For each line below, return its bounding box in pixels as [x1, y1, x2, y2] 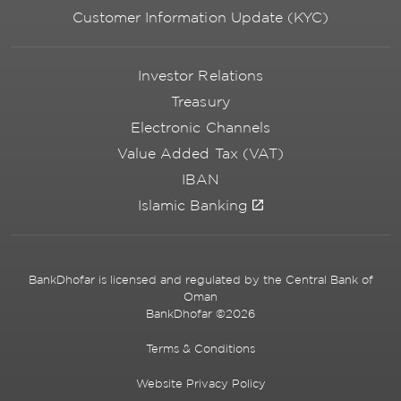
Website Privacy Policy [135, 377, 266, 390]
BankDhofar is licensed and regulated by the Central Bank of [28, 273, 373, 286]
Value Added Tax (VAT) [117, 146, 284, 162]
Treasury [171, 94, 230, 110]
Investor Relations [138, 68, 263, 84]
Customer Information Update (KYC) [73, 10, 328, 26]
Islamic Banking [137, 198, 249, 214]
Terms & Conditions [146, 342, 255, 355]
